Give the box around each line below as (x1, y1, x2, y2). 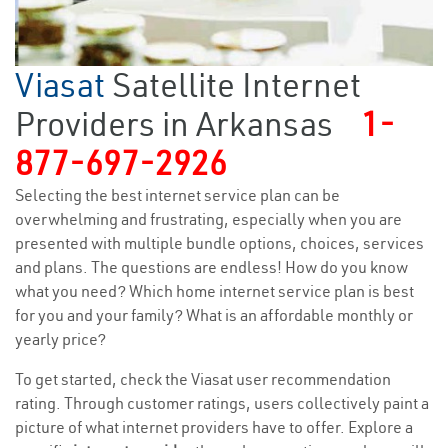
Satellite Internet (112, 64, 361, 107)
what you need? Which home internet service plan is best (15, 281, 414, 302)
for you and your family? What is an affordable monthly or (15, 305, 413, 326)
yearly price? (15, 329, 106, 350)
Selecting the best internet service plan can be (15, 185, 340, 206)
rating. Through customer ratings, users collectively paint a (15, 393, 429, 414)
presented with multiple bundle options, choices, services (15, 233, 424, 254)
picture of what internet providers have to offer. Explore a (15, 417, 413, 438)
